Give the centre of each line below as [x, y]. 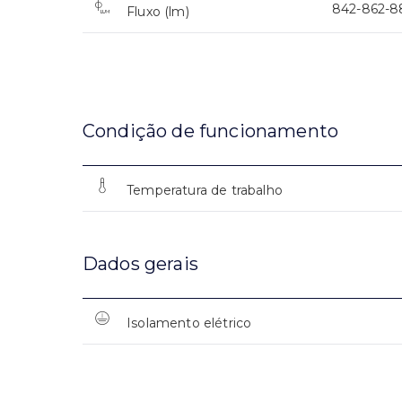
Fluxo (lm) [158, 12]
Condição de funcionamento [210, 131]
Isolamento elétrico [189, 323]
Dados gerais [140, 264]
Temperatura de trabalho [205, 191]
